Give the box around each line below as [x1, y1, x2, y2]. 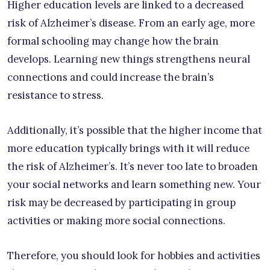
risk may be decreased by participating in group [7, 195, 236, 209]
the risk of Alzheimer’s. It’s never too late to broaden [7, 159, 258, 173]
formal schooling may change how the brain [7, 34, 219, 48]
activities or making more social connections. [7, 213, 225, 227]
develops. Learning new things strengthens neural [7, 52, 250, 66]
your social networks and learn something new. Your [7, 177, 261, 191]
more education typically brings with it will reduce [7, 141, 250, 155]
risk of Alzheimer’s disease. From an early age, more [7, 16, 255, 30]
